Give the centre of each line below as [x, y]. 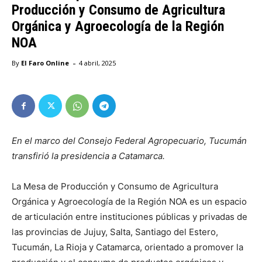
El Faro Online [45, 63]
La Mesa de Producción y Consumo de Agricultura [115, 187]
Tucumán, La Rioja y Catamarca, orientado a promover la [127, 247]
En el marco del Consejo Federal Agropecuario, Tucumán [129, 141]
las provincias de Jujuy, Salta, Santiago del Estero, [115, 232]
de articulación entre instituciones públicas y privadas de [130, 217]
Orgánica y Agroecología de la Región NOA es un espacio [129, 202]
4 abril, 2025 [97, 63]
